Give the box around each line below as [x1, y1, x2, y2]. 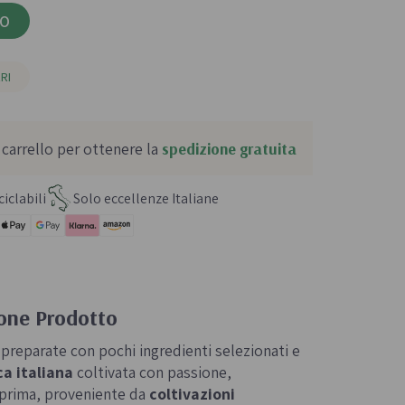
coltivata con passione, [73, 362, 231, 383]
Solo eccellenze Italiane [73, 188, 219, 208]
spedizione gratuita [161, 137, 297, 158]
